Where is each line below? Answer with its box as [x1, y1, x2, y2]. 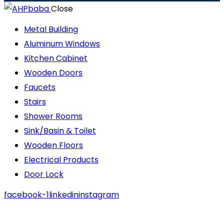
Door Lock [24, 168, 63, 180]
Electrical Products [24, 154, 98, 166]
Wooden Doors [24, 67, 82, 79]
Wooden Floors [24, 139, 83, 151]
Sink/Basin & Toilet [24, 125, 96, 137]
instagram [78, 189, 119, 201]
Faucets [24, 81, 55, 93]
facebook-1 [4, 189, 49, 201]
